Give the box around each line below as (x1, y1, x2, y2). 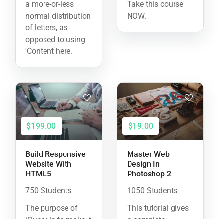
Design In (127, 159, 160, 169)
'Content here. (25, 46, 72, 56)
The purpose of (25, 203, 78, 213)
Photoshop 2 (127, 169, 171, 179)
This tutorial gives (127, 203, 189, 213)
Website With (25, 159, 71, 169)
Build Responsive (25, 150, 86, 159)
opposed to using (25, 34, 85, 44)
